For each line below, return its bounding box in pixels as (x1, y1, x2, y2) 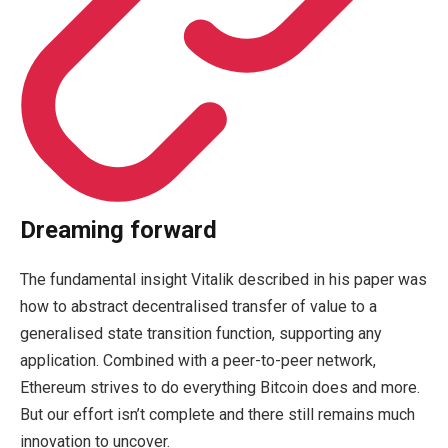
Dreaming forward (20, 215, 217, 244)
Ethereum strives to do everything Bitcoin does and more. (20, 377, 420, 397)
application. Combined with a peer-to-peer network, (20, 350, 376, 370)
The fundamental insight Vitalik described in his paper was (20, 269, 427, 289)
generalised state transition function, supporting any (20, 323, 382, 343)
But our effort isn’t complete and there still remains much (20, 404, 415, 424)
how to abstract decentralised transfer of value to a (20, 296, 377, 316)
